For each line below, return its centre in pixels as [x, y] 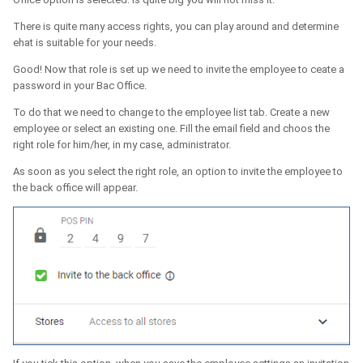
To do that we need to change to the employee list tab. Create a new [171, 112]
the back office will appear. [75, 187]
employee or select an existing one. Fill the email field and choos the [171, 128]
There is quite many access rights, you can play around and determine [176, 26]
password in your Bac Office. [80, 85]
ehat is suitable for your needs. [85, 42]
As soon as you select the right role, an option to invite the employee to [178, 171]
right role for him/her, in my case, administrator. [122, 144]
